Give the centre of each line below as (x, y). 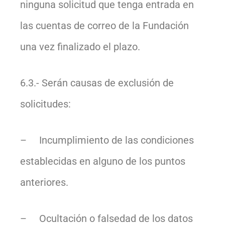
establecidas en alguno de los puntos (103, 161)
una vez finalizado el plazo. (80, 46)
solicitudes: (45, 104)
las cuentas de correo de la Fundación (104, 25)
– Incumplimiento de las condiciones (107, 140)
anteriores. (44, 182)
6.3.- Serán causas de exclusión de (97, 83)
